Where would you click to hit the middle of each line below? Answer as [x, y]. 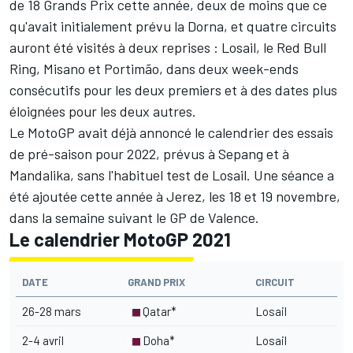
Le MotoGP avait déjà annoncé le [109, 132]
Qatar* [158, 311]
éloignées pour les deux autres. [103, 111]
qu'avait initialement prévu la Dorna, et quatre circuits [173, 26]
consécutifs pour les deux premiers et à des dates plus [173, 89]
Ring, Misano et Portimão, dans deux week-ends [154, 68]
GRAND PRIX [156, 282]
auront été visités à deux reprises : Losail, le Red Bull [168, 47]
